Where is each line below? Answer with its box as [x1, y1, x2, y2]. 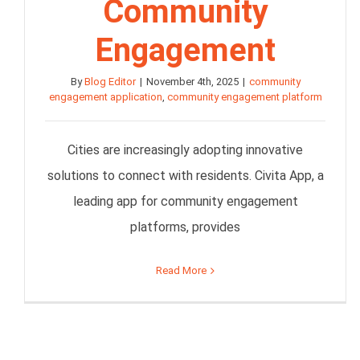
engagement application [48, 91, 162, 104]
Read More [156, 264, 207, 277]
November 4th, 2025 [145, 76, 239, 88]
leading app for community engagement [72, 194, 298, 210]
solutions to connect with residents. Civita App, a [47, 168, 324, 184]
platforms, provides [130, 219, 241, 235]
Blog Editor [84, 76, 136, 88]
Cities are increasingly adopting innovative [67, 142, 304, 158]
